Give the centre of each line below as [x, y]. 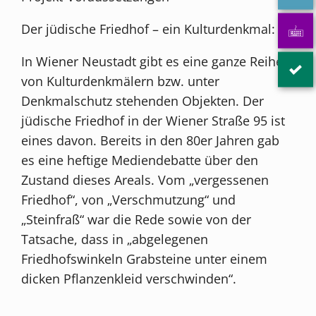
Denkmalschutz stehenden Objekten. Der [143, 101]
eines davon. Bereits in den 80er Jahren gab [151, 140]
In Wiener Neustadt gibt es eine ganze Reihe [152, 61]
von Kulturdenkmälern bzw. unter [121, 81]
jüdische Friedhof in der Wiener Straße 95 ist [153, 120]
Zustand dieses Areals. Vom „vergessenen [145, 180]
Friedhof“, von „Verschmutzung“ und [129, 199]
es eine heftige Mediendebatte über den [140, 160]
